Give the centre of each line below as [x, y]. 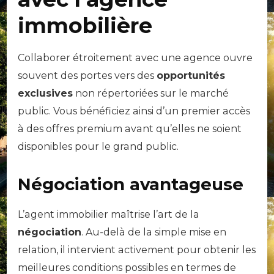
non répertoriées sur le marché [151, 94]
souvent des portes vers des [87, 76]
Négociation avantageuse [131, 184]
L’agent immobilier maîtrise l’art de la [109, 215]
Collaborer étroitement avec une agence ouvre [135, 58]
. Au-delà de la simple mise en [154, 232]
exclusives [45, 94]
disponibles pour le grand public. [98, 147]
